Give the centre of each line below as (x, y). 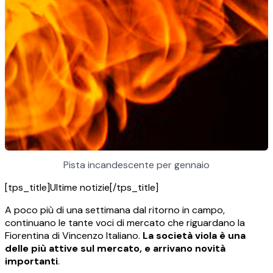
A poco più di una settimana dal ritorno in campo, (115, 210)
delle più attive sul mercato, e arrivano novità (115, 249)
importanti (31, 261)
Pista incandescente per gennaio (136, 165)
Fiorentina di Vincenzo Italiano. (74, 236)
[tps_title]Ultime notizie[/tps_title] (82, 188)
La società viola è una (194, 236)
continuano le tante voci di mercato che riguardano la (125, 223)
